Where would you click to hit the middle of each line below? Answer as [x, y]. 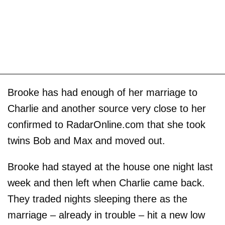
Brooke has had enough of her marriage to [102, 92]
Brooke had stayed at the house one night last [110, 167]
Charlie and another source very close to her [107, 108]
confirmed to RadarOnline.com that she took [106, 125]
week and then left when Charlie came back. [106, 183]
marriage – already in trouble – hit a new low [106, 215]
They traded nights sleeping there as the [97, 199]
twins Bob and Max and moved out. [86, 141]
